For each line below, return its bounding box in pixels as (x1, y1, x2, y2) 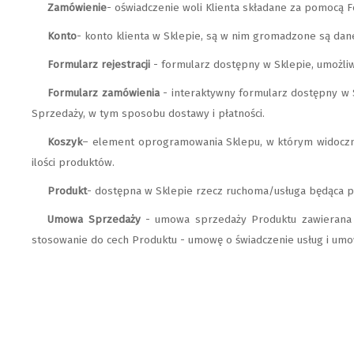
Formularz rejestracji (47, 58, 154, 72)
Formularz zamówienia (47, 86, 160, 100)
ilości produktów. (32, 156, 115, 170)
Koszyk (47, 135, 83, 149)
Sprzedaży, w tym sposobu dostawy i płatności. (32, 107, 265, 121)
